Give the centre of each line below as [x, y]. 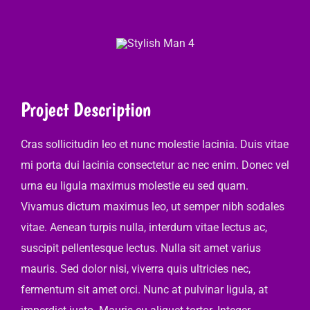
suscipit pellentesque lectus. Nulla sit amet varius [140, 248]
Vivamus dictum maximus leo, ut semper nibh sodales [152, 206]
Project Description [85, 109]
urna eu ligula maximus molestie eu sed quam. [134, 185]
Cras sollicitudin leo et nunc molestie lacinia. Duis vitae [154, 144]
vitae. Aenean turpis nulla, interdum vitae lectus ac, [144, 227]
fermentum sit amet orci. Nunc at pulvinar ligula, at [144, 289]
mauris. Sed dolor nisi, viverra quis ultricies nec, [135, 268]
